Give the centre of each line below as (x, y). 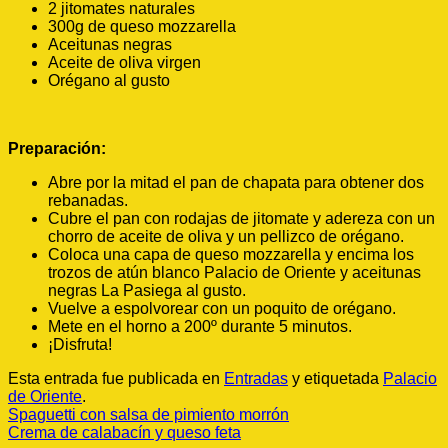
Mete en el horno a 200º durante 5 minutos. (200, 326)
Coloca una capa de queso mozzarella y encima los (231, 254)
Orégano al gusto (109, 80)
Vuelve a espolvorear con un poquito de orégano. (222, 308)
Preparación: (57, 148)
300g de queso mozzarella (142, 26)
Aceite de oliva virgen (124, 62)
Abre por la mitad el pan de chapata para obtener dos (236, 182)
